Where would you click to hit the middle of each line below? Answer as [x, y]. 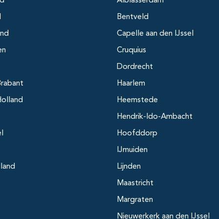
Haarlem [131, 84]
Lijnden [129, 167]
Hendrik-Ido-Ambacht [155, 117]
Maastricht [135, 184]
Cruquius [131, 51]
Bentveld [133, 17]
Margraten [135, 200]
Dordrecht [135, 67]
